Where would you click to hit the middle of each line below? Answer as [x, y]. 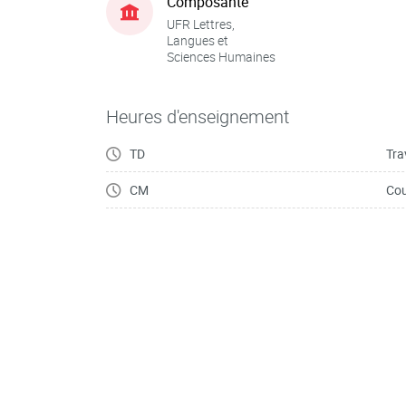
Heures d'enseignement [198, 116]
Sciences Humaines [221, 56]
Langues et [198, 40]
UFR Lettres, [201, 24]
